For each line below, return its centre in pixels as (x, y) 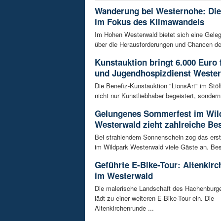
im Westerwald (124, 175)
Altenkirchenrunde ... (124, 208)
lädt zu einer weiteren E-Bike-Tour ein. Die (154, 198)
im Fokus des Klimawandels (149, 21)
